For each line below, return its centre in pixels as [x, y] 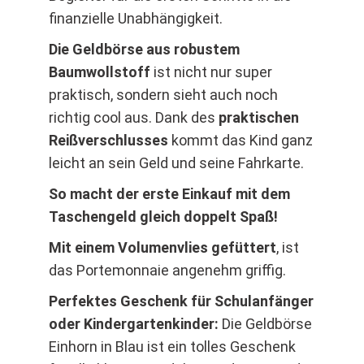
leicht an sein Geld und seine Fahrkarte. [176, 163]
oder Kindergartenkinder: [134, 324]
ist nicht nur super [211, 72]
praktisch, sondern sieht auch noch [163, 95]
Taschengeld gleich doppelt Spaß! [163, 217]
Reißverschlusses [108, 141]
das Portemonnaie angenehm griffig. [167, 271]
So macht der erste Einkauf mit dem [169, 194]
